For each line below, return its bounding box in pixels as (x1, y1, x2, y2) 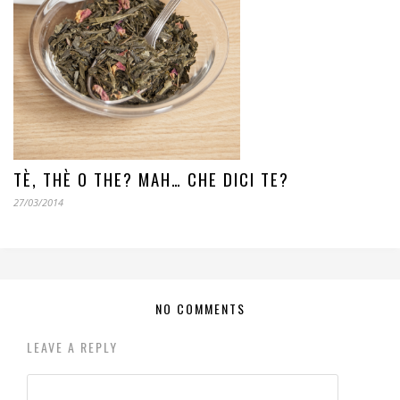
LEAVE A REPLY (27, 337, 118, 356)
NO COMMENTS (154, 298, 246, 318)
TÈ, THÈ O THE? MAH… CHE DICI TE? (13, 166, 289, 191)
